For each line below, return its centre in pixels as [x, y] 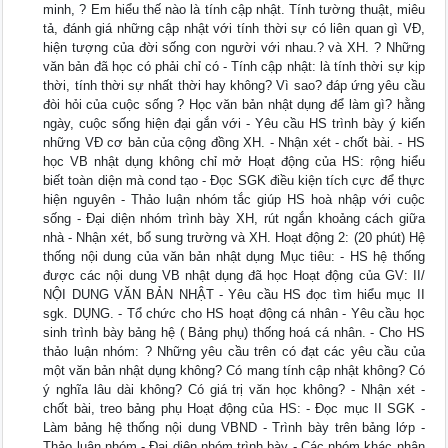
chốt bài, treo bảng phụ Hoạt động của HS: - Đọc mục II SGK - [234, 409]
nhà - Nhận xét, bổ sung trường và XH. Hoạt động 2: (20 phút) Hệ [234, 238]
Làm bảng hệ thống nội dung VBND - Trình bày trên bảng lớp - [234, 428]
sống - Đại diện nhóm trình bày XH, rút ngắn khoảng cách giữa [234, 219]
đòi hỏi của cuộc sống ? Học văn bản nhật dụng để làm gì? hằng [234, 105]
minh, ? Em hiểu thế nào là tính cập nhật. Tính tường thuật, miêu [234, 10]
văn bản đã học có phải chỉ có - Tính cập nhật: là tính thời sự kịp [234, 67]
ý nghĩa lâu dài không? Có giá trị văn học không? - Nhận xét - [234, 390]
